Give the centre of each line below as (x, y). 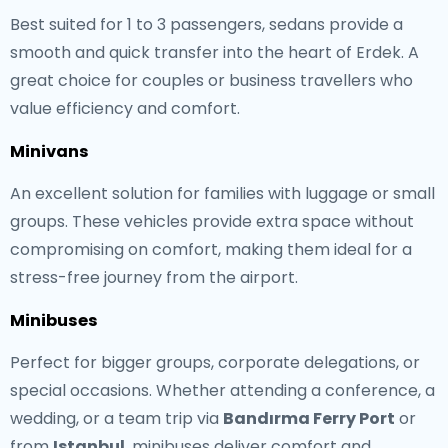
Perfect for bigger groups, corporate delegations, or (215, 362)
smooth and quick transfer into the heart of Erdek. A (214, 52)
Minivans (49, 151)
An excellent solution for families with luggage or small (222, 193)
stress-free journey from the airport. (154, 277)
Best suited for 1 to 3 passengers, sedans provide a (206, 24)
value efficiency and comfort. (125, 108)
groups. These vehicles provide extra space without (212, 221)
